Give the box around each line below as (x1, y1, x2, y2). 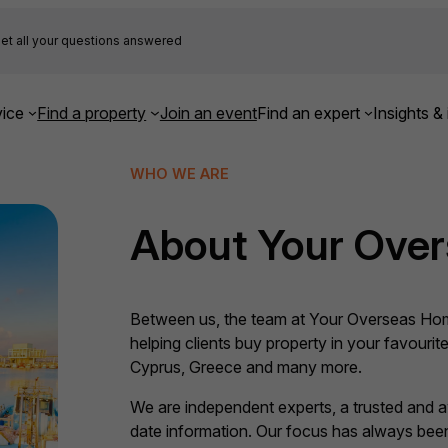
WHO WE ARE (129, 165, 229, 183)
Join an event (159, 102, 257, 123)
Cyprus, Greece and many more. (129, 357, 362, 378)
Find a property (37, 102, 147, 123)
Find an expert (256, 102, 360, 123)
